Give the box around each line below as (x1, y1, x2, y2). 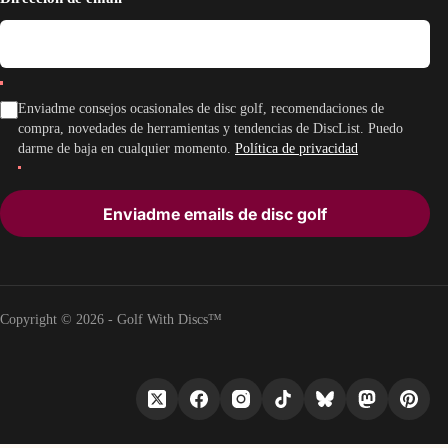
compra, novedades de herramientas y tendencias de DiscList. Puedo (18, 120, 403, 137)
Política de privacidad (235, 140, 358, 157)
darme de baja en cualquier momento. (18, 140, 235, 157)
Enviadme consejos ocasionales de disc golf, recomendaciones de (18, 100, 384, 117)
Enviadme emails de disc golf (103, 203, 328, 224)
